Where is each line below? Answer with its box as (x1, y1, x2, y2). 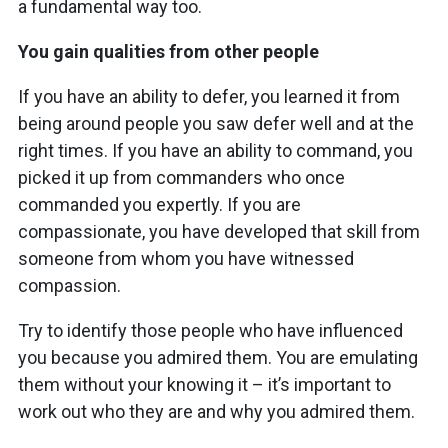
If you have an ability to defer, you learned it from (18, 85, 400, 107)
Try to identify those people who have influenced (18, 319, 403, 341)
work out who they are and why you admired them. (18, 400, 415, 422)
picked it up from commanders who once (18, 166, 345, 188)
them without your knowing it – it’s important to (18, 373, 391, 395)
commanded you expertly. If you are (18, 193, 301, 215)
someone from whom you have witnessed (18, 247, 354, 269)
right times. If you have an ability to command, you (18, 139, 413, 161)
